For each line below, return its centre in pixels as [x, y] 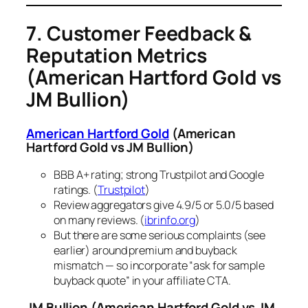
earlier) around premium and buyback [145, 250]
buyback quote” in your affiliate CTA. [143, 280]
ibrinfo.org [170, 220]
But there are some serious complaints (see [159, 235]
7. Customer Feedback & [139, 33]
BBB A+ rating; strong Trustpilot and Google [159, 174]
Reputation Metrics [117, 55]
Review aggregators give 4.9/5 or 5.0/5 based [164, 205]
